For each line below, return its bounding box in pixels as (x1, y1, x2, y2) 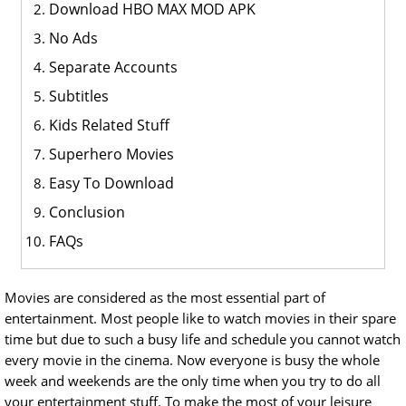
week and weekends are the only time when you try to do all (5, 372, 381, 390)
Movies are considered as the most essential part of (5, 288, 325, 306)
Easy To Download (48, 173, 174, 193)
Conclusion (48, 202, 125, 222)
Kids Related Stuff (48, 115, 169, 135)
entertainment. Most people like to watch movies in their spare (5, 309, 396, 327)
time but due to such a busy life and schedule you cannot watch (5, 330, 401, 348)
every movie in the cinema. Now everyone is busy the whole (5, 351, 380, 369)
